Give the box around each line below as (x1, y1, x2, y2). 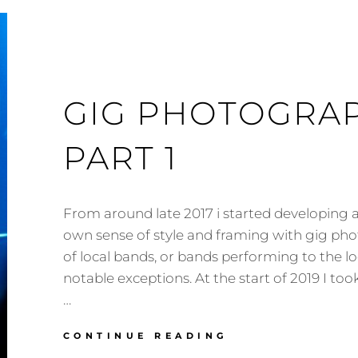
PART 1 (62, 138, 177, 177)
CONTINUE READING (62, 330, 228, 341)
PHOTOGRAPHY (226, 345, 348, 356)
